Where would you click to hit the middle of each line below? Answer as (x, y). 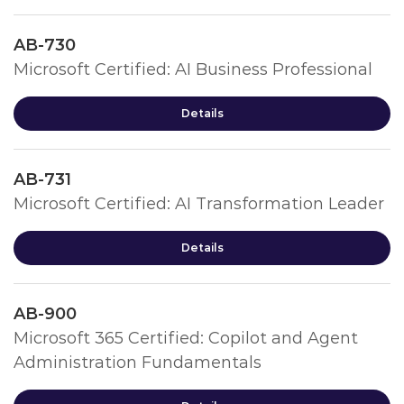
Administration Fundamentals (138, 363)
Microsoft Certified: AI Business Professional (193, 69)
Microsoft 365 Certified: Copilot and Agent (186, 338)
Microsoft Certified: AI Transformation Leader (199, 204)
